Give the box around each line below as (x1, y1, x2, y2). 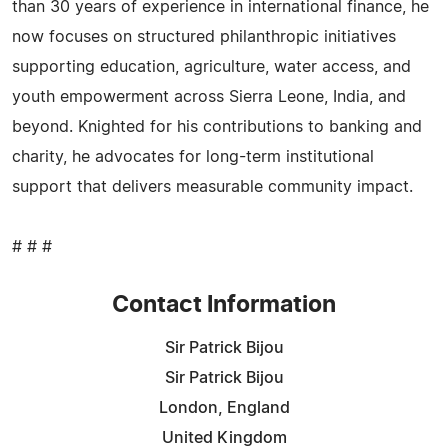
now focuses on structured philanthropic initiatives (12, 28, 396, 45)
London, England (158, 399, 290, 416)
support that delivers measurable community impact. (12, 178, 413, 195)
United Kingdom (161, 429, 287, 446)
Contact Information (112, 293, 336, 317)
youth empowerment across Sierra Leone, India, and (12, 88, 406, 105)
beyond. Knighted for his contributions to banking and (12, 118, 422, 135)
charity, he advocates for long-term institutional (12, 148, 374, 165)
